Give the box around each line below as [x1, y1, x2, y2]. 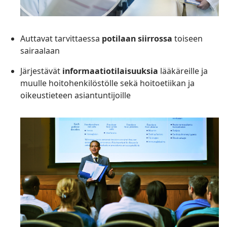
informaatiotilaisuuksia [62, 65, 158, 77]
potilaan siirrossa [102, 32, 172, 44]
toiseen [172, 32, 203, 44]
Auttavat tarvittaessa [20, 32, 102, 44]
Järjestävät [20, 65, 62, 77]
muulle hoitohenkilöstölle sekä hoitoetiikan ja [20, 77, 195, 89]
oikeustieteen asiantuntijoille [20, 89, 131, 101]
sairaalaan [20, 45, 60, 56]
